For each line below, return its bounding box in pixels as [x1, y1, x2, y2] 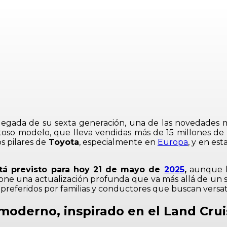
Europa [157, 137, 188, 147]
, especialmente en [79, 137, 158, 147]
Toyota [48, 137, 79, 147]
